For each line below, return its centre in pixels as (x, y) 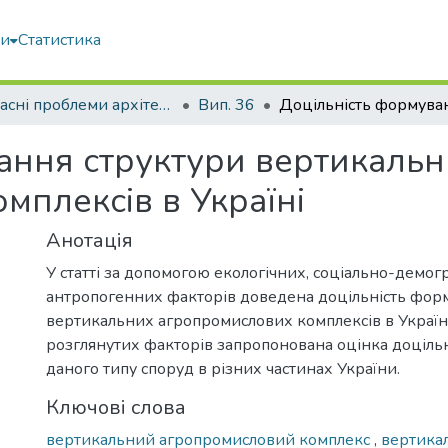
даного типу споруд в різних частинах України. (223, 369)
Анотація (89, 240)
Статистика (59, 40)
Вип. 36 (226, 105)
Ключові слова (116, 407)
